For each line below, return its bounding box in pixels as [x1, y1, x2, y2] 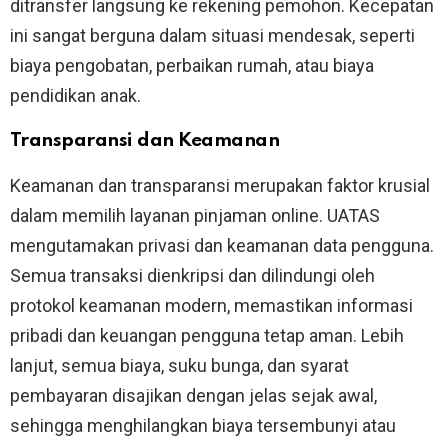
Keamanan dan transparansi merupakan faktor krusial [10, 175, 430, 197]
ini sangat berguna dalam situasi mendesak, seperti [10, 25, 415, 47]
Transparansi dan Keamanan [10, 131, 280, 151]
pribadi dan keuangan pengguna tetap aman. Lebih [10, 325, 404, 347]
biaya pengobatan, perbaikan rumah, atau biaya [10, 55, 374, 77]
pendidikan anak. [10, 85, 141, 107]
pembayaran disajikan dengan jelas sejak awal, [10, 385, 377, 407]
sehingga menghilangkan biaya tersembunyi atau [10, 415, 396, 437]
